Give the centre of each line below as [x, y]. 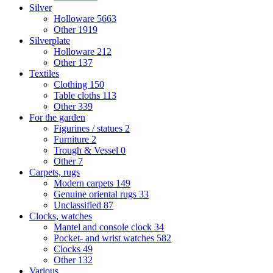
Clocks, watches [61, 216]
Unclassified [79, 205]
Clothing [72, 84]
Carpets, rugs [55, 172]
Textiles [44, 73]
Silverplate [50, 41]
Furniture [73, 139]
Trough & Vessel [87, 150]
